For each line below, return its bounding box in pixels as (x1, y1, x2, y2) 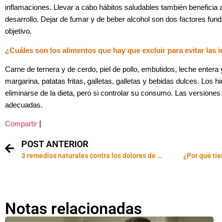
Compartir (5, 120, 37, 128)
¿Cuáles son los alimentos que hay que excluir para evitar (5, 46, 206, 55)
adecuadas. (5, 101, 43, 110)
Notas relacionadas (5, 199, 142, 218)
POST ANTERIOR (21, 138, 88, 149)
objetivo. (5, 27, 32, 36)
